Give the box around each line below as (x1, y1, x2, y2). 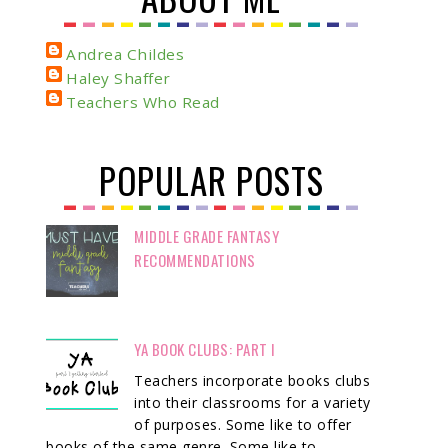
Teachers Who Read (66, 92, 220, 112)
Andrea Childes (66, 44, 184, 64)
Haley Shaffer (66, 68, 171, 88)
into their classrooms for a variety (134, 393, 371, 413)
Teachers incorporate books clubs (134, 371, 371, 391)
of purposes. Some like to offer (134, 415, 352, 435)
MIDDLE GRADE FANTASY (134, 225, 280, 247)
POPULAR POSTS (98, 154, 324, 206)
